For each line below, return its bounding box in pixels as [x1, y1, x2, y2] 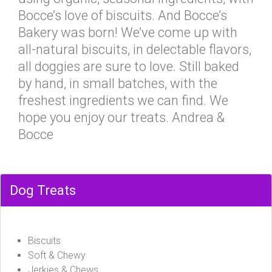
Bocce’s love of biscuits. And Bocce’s [18, 8, 227, 23]
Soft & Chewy [28, 250, 86, 261]
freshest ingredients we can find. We [18, 93, 228, 108]
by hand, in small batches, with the [18, 76, 217, 91]
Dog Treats [10, 183, 76, 198]
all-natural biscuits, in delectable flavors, [18, 42, 251, 57]
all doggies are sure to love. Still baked [18, 59, 239, 74]
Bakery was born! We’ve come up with [18, 25, 237, 40]
